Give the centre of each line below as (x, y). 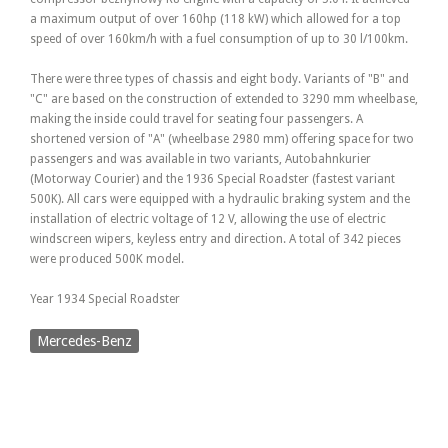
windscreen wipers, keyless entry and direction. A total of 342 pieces (215, 239)
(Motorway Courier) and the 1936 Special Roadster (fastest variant (212, 179)
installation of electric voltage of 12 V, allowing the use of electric (208, 219)
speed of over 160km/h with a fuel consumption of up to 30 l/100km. (219, 39)
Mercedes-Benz (84, 341)
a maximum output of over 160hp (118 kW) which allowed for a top (215, 19)
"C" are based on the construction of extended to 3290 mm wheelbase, (224, 99)
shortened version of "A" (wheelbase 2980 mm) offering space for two (222, 139)
